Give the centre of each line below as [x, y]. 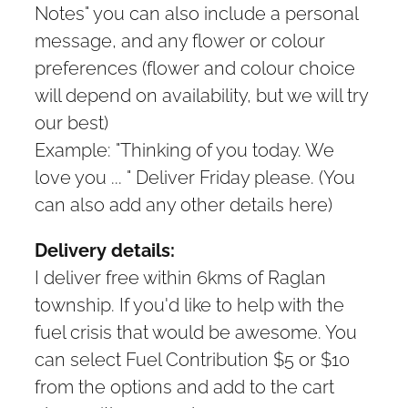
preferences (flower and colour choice [195, 67]
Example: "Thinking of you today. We [184, 149]
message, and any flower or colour [180, 40]
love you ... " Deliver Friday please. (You [195, 176]
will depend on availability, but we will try [201, 94]
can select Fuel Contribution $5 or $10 [192, 358]
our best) [71, 122]
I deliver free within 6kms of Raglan [180, 276]
